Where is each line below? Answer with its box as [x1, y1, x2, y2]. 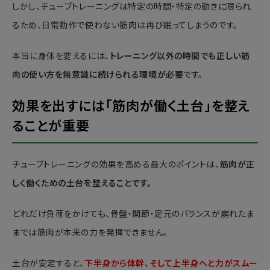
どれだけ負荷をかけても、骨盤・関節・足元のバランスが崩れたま [12, 209, 254, 220]
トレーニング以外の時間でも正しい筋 [109, 51, 250, 62]
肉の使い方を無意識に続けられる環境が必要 [12, 69, 184, 81]
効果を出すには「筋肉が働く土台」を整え [12, 98, 251, 115]
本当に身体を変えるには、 [12, 51, 110, 62]
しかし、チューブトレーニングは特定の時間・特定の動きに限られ [12, 1, 251, 13]
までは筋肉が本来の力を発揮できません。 [12, 227, 168, 239]
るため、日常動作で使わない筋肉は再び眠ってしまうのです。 [12, 20, 238, 31]
